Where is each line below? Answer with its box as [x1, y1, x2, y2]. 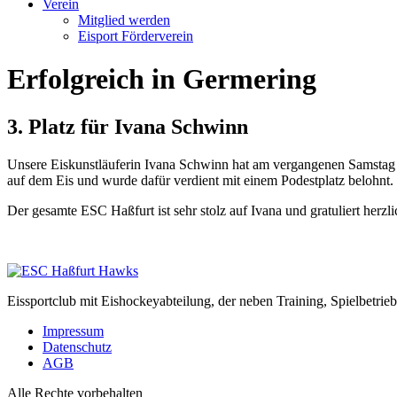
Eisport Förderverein [78, 28, 193, 43]
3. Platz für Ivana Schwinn [7, 114, 248, 138]
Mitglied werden [78, 12, 170, 27]
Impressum [43, 323, 104, 339]
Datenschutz [43, 339, 112, 354]
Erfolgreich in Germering [7, 63, 316, 96]
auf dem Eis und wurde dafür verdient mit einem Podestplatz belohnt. [7, 172, 393, 188]
